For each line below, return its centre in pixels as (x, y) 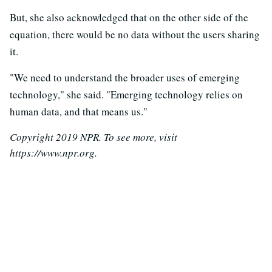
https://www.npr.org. (53, 153)
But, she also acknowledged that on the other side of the (129, 18)
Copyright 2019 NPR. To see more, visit (93, 137)
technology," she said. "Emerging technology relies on (126, 95)
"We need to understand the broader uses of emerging (125, 78)
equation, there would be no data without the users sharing (135, 35)
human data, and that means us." (79, 112)
